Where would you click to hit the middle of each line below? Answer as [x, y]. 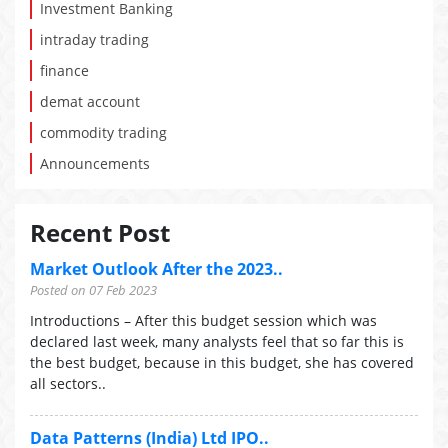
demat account [90, 101]
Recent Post [100, 232]
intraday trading [94, 39]
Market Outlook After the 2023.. [156, 269]
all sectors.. [68, 383]
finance [64, 70]
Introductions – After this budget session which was [203, 320]
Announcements [95, 163]
